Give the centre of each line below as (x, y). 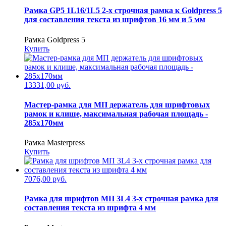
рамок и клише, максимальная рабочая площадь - (116, 114)
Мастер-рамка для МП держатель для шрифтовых (117, 104)
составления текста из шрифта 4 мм (90, 208)
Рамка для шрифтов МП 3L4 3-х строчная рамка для (121, 199)
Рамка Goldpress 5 (55, 39)
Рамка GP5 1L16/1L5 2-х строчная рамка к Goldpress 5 (123, 11)
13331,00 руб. (47, 85)
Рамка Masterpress (54, 143)
